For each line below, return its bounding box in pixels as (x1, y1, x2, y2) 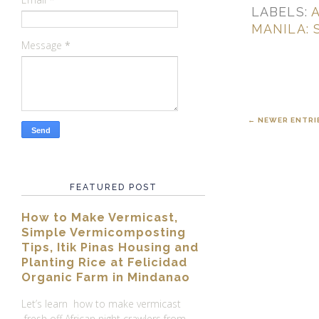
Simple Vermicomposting (21, 225, 186, 239)
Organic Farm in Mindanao (21, 270, 190, 284)
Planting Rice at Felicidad (21, 255, 187, 269)
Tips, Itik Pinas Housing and (21, 240, 199, 254)
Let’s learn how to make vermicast (21, 296, 181, 310)
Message (21, 38, 65, 52)
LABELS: (251, 4, 311, 19)
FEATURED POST (69, 182, 157, 192)
